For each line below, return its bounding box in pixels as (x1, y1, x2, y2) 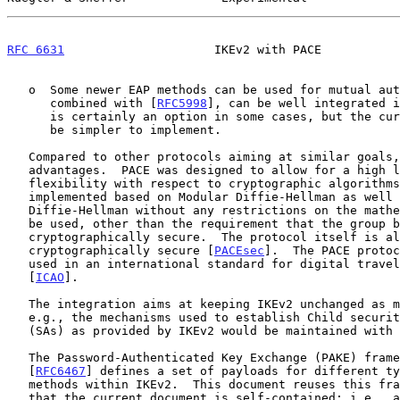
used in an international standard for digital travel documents (7, 256, 29, 271)
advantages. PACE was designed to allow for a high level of (7, 162, 29, 177)
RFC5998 (157, 96, 207, 110)
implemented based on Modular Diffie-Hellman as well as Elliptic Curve (7, 189, 29, 204)
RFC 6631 (7, 42, 64, 56)
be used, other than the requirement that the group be (7, 216, 29, 230)
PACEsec (214, 243, 264, 257)
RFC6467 (36, 363, 86, 378)
